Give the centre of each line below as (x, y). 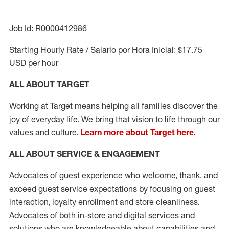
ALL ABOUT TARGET (49, 84)
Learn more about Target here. (138, 132)
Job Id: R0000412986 (48, 28)
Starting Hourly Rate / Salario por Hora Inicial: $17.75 (106, 50)
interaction (29, 202)
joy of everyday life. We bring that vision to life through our (114, 119)
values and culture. (45, 132)
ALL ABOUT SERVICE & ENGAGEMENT (85, 154)
